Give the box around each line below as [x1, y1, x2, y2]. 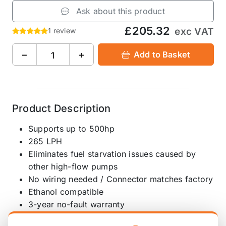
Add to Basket [134, 49, 191, 60]
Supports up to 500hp [28, 124, 115, 134]
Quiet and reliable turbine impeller [28, 212, 161, 222]
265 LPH [28, 136, 63, 147]
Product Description [12, 102, 111, 115]
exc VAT [175, 26, 214, 38]
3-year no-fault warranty [28, 199, 125, 210]
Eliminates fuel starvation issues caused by [28, 149, 196, 159]
